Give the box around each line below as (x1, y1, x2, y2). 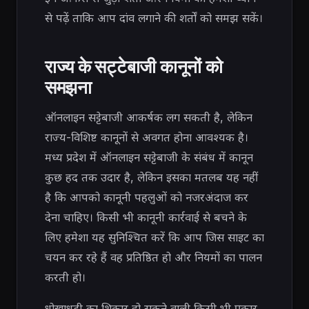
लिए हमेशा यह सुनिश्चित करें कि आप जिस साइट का (45, 230, 264, 244)
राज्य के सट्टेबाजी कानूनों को (45, 54, 223, 78)
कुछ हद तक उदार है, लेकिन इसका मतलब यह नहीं (45, 170, 258, 184)
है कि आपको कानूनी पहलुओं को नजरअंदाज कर (45, 190, 248, 204)
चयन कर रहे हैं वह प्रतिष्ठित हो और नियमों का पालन (45, 250, 262, 264)
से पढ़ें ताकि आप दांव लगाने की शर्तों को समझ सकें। (45, 11, 263, 26)
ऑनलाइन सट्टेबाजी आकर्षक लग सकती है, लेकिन (45, 110, 252, 124)
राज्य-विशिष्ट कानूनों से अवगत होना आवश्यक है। (45, 130, 248, 144)
